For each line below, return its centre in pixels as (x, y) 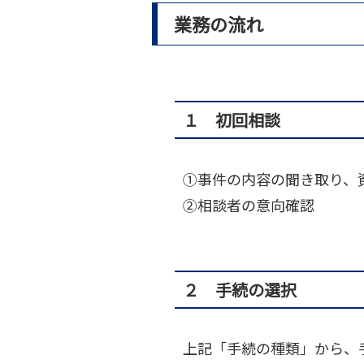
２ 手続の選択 (240, 289)
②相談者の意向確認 (248, 204)
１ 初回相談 (232, 120)
